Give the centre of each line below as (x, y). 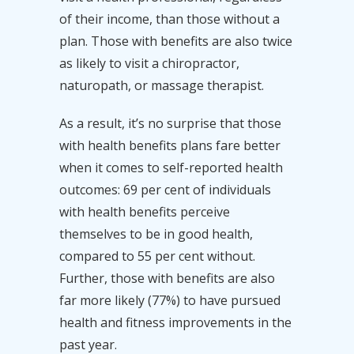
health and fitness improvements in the (175, 322)
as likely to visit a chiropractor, (149, 63)
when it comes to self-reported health (171, 167)
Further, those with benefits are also (167, 278)
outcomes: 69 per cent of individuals (165, 189)
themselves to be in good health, (156, 233)
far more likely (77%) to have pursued (169, 300)
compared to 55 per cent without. (157, 256)
